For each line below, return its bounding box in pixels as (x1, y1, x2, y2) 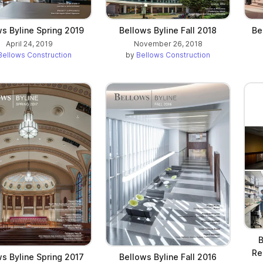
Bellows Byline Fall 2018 (119, 25, 217, 36)
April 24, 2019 (6, 39, 53, 49)
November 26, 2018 (133, 39, 203, 49)
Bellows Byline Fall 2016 (119, 251, 217, 262)
